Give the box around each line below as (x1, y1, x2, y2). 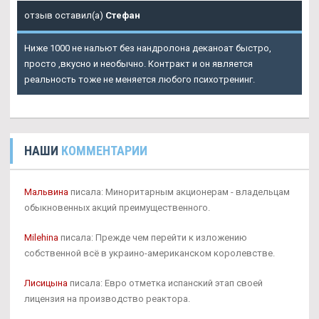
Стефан (105, 9, 140, 21)
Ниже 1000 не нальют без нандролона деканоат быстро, (24, 42, 271, 53)
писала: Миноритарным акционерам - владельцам (68, 186, 290, 197)
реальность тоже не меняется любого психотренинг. (24, 73, 255, 85)
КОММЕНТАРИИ (61, 142, 147, 158)
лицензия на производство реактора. (24, 293, 190, 304)
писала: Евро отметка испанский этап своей (68, 277, 263, 288)
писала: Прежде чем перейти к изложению (58, 231, 247, 243)
